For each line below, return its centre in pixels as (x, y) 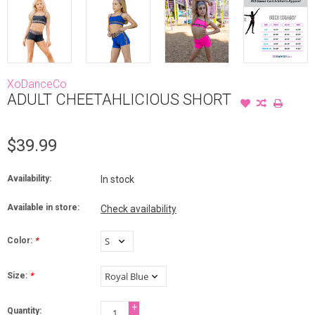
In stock (117, 179)
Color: (21, 240)
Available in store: (43, 207)
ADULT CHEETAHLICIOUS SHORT (119, 99)
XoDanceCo (37, 84)
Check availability (139, 208)
